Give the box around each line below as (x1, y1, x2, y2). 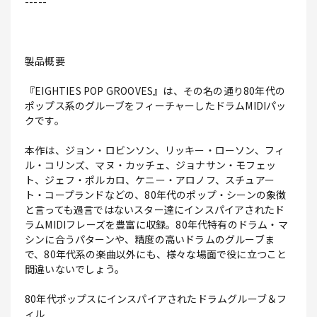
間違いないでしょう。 (25, 262, 125, 277)
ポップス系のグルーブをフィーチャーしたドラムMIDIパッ (25, 98, 287, 113)
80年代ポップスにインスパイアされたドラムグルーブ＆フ (25, 292, 287, 306)
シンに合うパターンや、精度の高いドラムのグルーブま (25, 232, 275, 247)
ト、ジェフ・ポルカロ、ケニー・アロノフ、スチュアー (25, 173, 275, 188)
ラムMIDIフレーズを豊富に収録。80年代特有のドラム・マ (25, 217, 288, 232)
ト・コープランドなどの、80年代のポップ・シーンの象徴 (25, 188, 287, 202)
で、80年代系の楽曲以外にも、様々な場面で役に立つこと (25, 247, 287, 262)
